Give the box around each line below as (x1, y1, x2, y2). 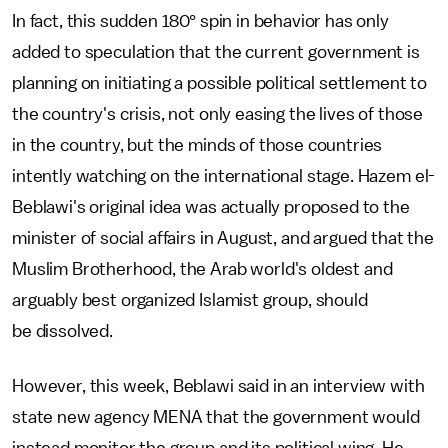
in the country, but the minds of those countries (12, 136, 383, 154)
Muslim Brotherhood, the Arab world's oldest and (12, 260, 393, 278)
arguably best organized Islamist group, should (12, 291, 368, 309)
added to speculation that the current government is (12, 43, 420, 61)
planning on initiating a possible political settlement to (12, 74, 427, 92)
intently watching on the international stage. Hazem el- (12, 167, 436, 185)
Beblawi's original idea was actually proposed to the (12, 198, 410, 216)
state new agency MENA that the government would (12, 408, 420, 426)
